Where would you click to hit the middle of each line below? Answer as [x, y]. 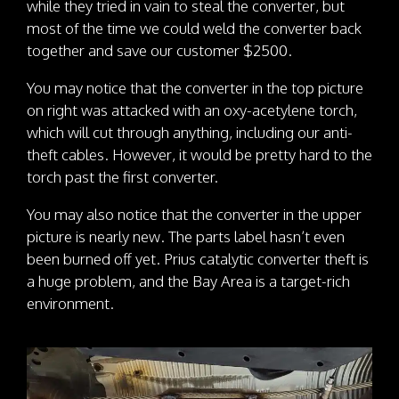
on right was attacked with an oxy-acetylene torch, [192, 110]
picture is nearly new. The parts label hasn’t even [186, 236]
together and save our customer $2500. [159, 50]
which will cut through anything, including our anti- [190, 132]
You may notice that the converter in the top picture [195, 87]
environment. [70, 303]
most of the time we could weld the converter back [194, 28]
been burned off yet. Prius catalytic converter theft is [198, 258]
